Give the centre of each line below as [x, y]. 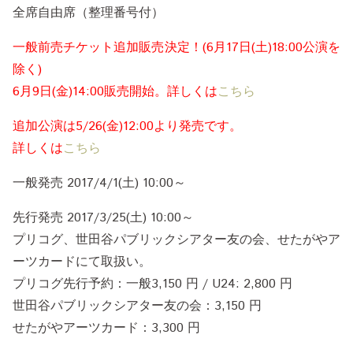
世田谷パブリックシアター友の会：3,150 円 [137, 306]
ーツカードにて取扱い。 [82, 262]
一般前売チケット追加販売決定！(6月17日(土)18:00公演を [176, 47]
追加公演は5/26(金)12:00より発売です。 [127, 126]
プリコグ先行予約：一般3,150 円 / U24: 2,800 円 [152, 284]
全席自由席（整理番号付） [88, 13]
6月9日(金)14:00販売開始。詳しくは [115, 91]
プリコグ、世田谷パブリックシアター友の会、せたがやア [176, 240]
